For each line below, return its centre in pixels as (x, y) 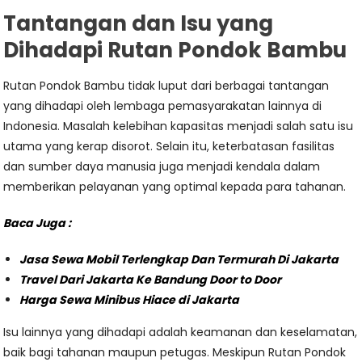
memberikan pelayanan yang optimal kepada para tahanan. (175, 187)
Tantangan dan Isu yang (139, 23)
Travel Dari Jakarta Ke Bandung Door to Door (151, 280)
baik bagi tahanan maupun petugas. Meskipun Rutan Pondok (175, 352)
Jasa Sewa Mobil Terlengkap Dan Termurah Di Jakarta (179, 259)
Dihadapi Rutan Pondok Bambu (175, 50)
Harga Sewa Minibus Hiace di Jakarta (130, 300)
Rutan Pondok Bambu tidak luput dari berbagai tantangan (166, 86)
